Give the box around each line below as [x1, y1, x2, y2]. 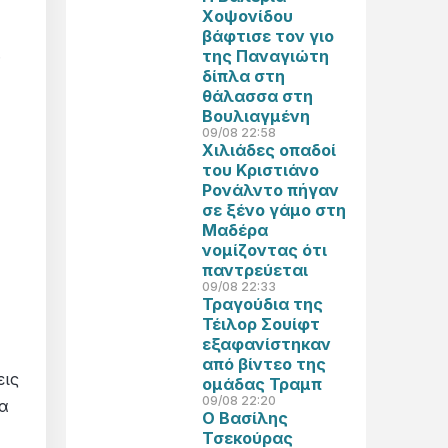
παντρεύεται [202, 260, 308, 280]
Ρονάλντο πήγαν [202, 180, 339, 200]
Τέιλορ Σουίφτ [202, 314, 320, 334]
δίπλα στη [202, 66, 285, 86]
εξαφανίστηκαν [202, 334, 331, 354]
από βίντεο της [202, 354, 326, 374]
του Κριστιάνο [202, 160, 319, 180]
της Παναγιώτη [202, 46, 329, 66]
